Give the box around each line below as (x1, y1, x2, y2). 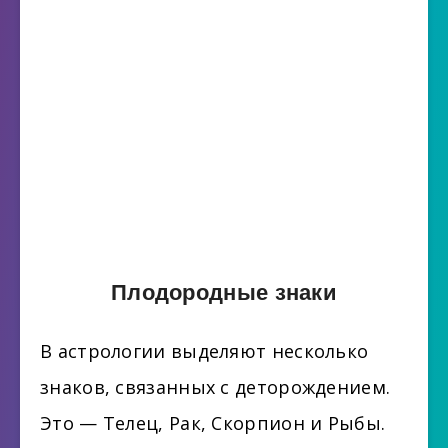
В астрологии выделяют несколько (40, 339, 369, 364)
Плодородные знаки (110, 279, 338, 305)
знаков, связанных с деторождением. (40, 375, 391, 400)
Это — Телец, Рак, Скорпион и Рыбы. (40, 411, 386, 436)
